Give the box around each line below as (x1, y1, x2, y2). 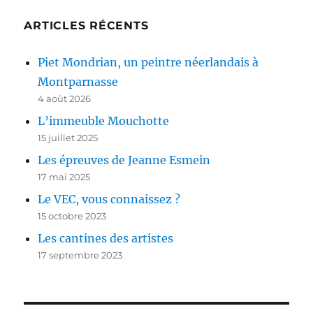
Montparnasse (38, 74, 119, 89)
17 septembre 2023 (38, 249, 123, 261)
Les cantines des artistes (38, 231, 174, 245)
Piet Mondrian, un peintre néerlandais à (38, 54, 259, 69)
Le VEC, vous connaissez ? (38, 191, 181, 206)
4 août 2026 (38, 92, 92, 104)
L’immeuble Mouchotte (38, 113, 170, 128)
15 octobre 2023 (38, 210, 107, 221)
